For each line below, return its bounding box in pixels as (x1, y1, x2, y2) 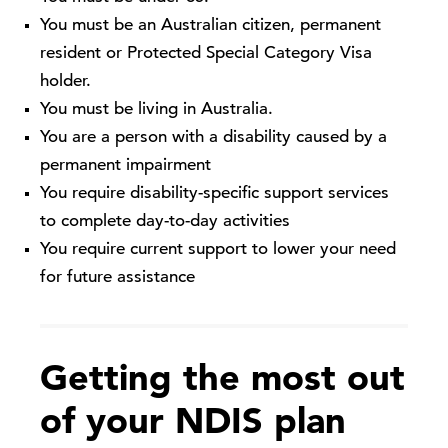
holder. (40, 73, 91, 91)
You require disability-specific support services (40, 185, 389, 203)
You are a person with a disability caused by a (40, 129, 387, 147)
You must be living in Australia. (40, 101, 273, 119)
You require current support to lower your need (40, 241, 396, 259)
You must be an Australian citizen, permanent (40, 17, 381, 35)
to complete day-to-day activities (40, 213, 290, 231)
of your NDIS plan (40, 406, 346, 443)
